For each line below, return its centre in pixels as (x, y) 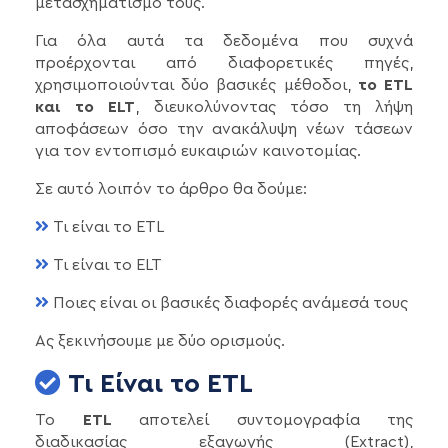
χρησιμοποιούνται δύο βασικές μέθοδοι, (193, 84)
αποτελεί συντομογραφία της (262, 419)
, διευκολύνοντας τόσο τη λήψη (274, 106)
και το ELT (85, 106)
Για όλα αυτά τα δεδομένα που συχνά (224, 40)
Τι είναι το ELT (105, 264)
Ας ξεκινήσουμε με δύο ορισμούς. (160, 340)
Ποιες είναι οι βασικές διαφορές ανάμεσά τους (228, 302)
